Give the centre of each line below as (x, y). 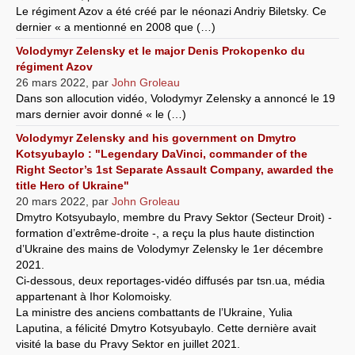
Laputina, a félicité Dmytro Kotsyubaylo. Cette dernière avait (166, 328)
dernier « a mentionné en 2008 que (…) (116, 27)
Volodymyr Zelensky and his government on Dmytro (156, 137)
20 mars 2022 (51, 201)
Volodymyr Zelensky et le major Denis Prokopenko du (160, 50)
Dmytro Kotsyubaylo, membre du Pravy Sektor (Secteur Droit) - (174, 217)
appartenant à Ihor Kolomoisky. (94, 296)
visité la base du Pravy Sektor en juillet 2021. (128, 344)
